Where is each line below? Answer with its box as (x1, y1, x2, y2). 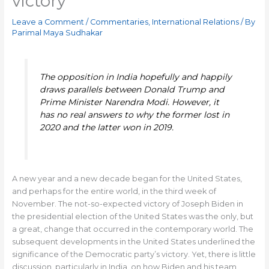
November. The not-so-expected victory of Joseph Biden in (11, 199, 243, 208)
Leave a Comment (11, 17, 84, 27)
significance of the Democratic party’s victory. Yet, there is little (11, 249, 256, 259)
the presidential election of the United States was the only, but (11, 211, 253, 221)
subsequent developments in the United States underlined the (11, 237, 255, 246)
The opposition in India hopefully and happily (39, 71, 232, 83)
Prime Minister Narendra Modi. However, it (39, 97, 219, 108)
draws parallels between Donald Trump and (39, 84, 225, 95)
